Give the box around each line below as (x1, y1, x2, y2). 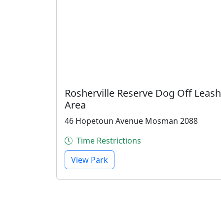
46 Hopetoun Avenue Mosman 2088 (65, 115, 198, 126)
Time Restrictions (76, 135, 141, 146)
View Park (71, 154, 108, 165)
